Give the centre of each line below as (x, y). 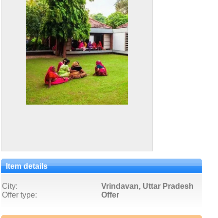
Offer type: (19, 195)
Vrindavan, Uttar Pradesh (148, 186)
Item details (27, 166)
